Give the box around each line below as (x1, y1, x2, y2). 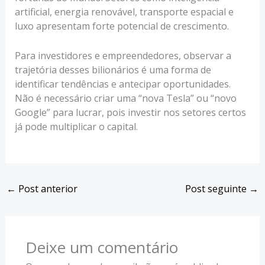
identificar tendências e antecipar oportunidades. (14, 77, 231, 91)
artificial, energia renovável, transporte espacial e (14, 5, 234, 19)
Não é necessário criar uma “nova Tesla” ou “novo (14, 91, 237, 105)
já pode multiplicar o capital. (14, 119, 138, 133)
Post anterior (15, 182, 77, 195)
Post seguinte (185, 182, 250, 195)
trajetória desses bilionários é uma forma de (14, 63, 211, 76)
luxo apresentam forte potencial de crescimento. (14, 20, 229, 33)
